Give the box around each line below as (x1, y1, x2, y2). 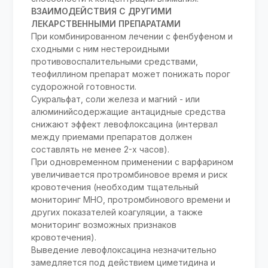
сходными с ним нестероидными (31, 43, 170, 54)
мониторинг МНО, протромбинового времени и (31, 194, 231, 205)
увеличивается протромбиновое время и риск (31, 169, 228, 179)
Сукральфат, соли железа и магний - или (31, 93, 200, 104)
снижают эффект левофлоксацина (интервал (31, 118, 218, 129)
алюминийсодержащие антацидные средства (31, 106, 226, 117)
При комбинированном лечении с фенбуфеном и (31, 31, 233, 41)
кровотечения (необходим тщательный (31, 181, 199, 192)
